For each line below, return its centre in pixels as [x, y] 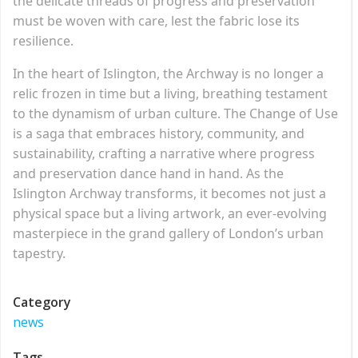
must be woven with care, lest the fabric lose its [156, 20]
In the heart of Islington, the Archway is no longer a [168, 73]
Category [42, 302]
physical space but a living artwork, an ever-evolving [170, 213]
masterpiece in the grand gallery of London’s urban [168, 233]
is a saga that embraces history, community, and [159, 133]
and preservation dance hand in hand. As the [148, 173]
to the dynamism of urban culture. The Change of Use [175, 113]
